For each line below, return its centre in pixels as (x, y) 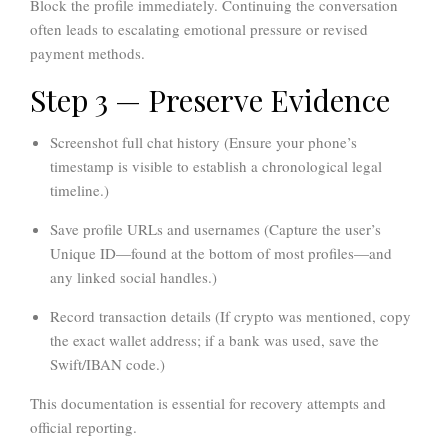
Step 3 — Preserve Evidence (210, 100)
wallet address (153, 340)
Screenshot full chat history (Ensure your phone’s (203, 142)
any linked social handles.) (133, 277)
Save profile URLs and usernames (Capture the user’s (215, 229)
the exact (79, 340)
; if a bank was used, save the (288, 340)
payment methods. (87, 53)
